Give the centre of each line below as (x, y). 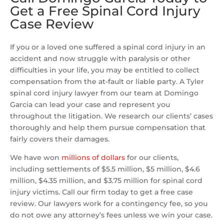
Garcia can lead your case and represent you (90, 105)
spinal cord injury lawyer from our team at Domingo (104, 93)
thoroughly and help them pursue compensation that (108, 128)
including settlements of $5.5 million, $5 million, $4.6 (105, 169)
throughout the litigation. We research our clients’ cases (111, 116)
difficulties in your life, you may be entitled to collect (105, 70)
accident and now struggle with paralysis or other (100, 59)
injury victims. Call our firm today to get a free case (101, 192)
